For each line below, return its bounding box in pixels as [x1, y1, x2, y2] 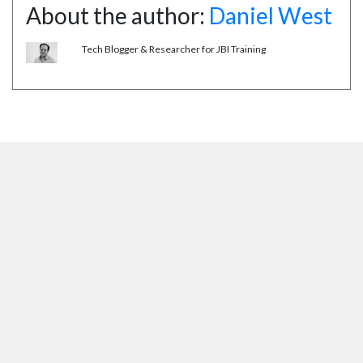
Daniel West [209, 2, 332, 30]
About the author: [26, 2, 209, 30]
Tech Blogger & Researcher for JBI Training [82, 43, 266, 56]
